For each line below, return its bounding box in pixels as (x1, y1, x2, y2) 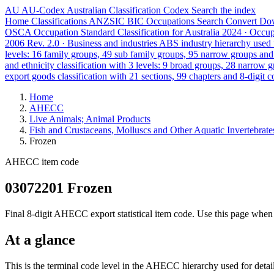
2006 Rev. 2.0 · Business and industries (5, 38, 159, 48)
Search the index (191, 5, 256, 15)
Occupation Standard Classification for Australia (34, 27, 220, 37)
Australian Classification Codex (67, 5, 189, 15)
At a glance (5, 231, 75, 248)
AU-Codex (21, 5, 65, 15)
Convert (226, 16, 259, 26)
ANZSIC (89, 16, 127, 26)
